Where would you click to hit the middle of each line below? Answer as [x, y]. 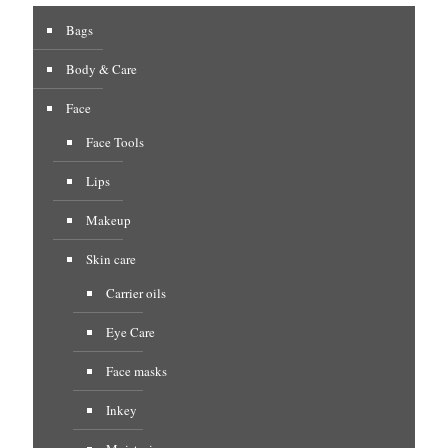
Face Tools [115, 141]
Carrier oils [136, 292]
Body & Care [101, 68]
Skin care [111, 258]
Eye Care [130, 331]
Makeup [108, 219]
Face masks [136, 370]
